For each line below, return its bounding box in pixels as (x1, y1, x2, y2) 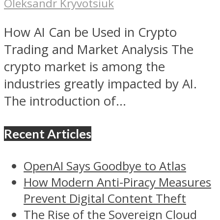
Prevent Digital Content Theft (24, 190, 186, 206)
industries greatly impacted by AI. (4, 75, 197, 92)
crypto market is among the (4, 57, 165, 75)
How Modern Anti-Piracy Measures (24, 173, 211, 190)
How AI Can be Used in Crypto (4, 23, 177, 41)
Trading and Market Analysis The (4, 40, 193, 58)
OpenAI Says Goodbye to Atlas (24, 157, 186, 174)
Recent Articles (4, 126, 91, 141)
